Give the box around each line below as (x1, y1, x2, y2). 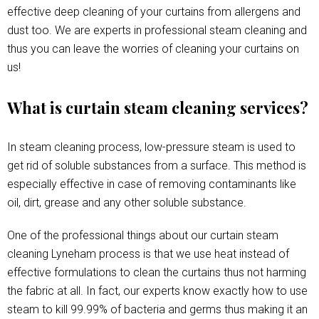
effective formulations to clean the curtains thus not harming (7, 265, 306, 279)
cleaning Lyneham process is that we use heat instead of (7, 246, 289, 261)
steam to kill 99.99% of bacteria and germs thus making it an (7, 302, 308, 316)
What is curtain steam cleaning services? (7, 96, 308, 118)
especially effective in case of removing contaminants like (7, 177, 296, 191)
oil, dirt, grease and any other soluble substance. (7, 195, 246, 209)
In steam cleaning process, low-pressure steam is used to (7, 140, 296, 154)
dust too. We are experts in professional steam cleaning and (7, 23, 307, 37)
